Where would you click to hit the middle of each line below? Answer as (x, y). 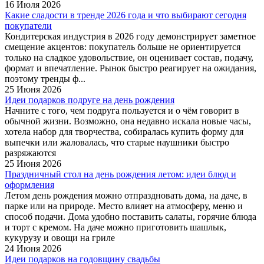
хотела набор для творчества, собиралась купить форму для (124, 131)
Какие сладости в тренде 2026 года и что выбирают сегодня (126, 15)
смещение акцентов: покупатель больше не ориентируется (123, 47)
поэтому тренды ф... (45, 78)
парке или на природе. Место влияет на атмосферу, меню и (124, 206)
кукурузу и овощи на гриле (60, 237)
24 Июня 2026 (33, 248)
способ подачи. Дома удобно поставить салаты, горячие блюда (131, 216)
